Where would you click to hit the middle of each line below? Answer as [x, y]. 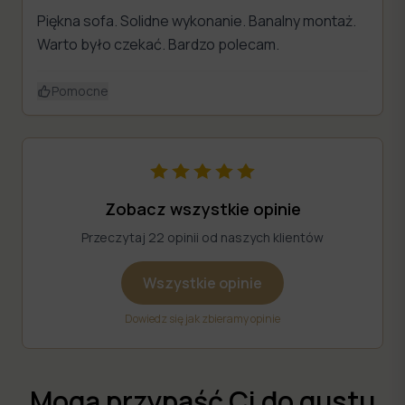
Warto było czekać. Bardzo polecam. [158, 44]
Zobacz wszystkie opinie [202, 208]
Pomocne [80, 90]
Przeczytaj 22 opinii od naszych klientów [202, 237]
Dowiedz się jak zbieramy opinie [202, 318]
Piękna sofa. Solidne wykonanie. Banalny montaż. [197, 20]
